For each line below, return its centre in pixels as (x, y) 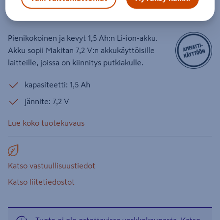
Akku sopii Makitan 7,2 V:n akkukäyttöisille (81, 50)
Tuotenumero (29, 11)
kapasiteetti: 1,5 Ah (57, 84)
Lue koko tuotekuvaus (46, 123)
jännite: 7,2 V (47, 101)
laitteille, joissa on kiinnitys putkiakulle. (76, 62)
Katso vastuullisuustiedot (52, 165)
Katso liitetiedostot (41, 182)
